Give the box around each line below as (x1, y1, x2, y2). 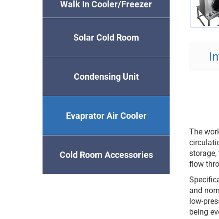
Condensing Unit (73, 71, 139, 82)
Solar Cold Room (73, 32, 139, 43)
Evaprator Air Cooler (66, 110, 147, 121)
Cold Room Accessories (59, 149, 153, 160)
